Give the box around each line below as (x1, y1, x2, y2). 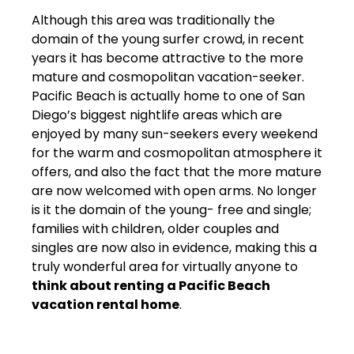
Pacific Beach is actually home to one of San (32, 86, 305, 105)
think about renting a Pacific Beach (32, 276, 270, 295)
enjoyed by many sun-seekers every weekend (32, 124, 318, 143)
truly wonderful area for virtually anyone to (32, 257, 298, 276)
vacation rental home (32, 295, 179, 314)
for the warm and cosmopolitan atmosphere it (32, 143, 322, 162)
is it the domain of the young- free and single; (32, 200, 311, 219)
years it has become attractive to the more (32, 48, 303, 67)
